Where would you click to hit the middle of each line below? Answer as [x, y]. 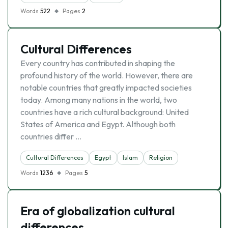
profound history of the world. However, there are [107, 75]
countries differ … [51, 136]
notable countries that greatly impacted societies [106, 88]
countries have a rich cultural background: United [105, 112]
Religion [161, 158]
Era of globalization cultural [98, 211]
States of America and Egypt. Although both [98, 124]
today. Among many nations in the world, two [99, 100]
